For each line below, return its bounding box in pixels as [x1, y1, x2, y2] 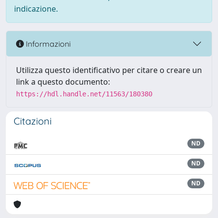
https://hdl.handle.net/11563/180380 [16, 90, 152, 98]
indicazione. [14, 3, 58, 14]
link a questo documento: [16, 76, 110, 87]
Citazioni [14, 115, 52, 127]
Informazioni [24, 38, 71, 49]
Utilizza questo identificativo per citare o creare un [16, 65, 202, 75]
